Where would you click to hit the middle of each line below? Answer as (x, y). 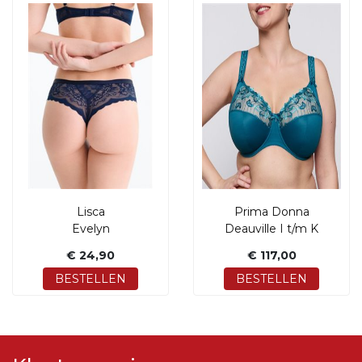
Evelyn (90, 229)
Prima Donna (271, 212)
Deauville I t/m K (271, 229)
